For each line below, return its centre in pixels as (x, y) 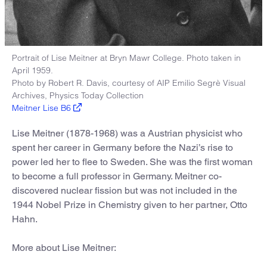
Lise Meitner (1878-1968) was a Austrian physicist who (127, 133)
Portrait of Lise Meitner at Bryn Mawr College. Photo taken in (126, 58)
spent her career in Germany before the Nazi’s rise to (122, 148)
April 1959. (32, 71)
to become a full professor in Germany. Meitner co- (117, 176)
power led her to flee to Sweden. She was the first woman (132, 162)
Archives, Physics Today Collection (78, 96)
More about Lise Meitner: (64, 248)
